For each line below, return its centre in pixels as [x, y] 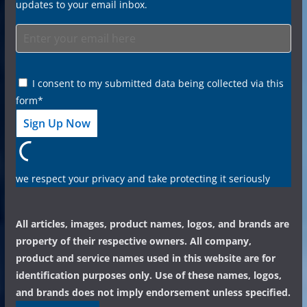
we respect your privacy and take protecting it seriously [143, 178]
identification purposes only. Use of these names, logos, [148, 275]
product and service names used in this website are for [145, 258]
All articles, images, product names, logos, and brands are [152, 223]
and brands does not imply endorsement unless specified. [153, 292]
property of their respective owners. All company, [133, 241]
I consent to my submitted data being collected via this [156, 83]
